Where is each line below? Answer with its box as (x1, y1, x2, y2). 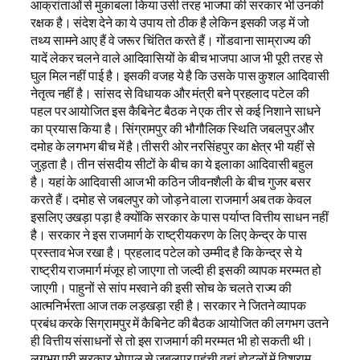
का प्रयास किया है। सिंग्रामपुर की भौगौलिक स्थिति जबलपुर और (31, 119, 315, 137)
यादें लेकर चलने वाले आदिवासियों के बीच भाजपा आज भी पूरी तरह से (31, 48, 323, 67)
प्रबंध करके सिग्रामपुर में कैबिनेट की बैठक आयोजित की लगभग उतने (31, 313, 329, 332)
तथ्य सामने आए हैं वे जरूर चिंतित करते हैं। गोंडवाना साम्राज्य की (31, 31, 311, 49)
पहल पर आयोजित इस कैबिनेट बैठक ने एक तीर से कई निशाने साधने (31, 101, 321, 120)
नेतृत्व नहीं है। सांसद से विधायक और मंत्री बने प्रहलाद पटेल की (31, 84, 309, 102)
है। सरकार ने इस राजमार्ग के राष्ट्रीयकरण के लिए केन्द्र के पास (31, 225, 307, 243)
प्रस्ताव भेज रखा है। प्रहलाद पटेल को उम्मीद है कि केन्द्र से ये (31, 243, 302, 261)
